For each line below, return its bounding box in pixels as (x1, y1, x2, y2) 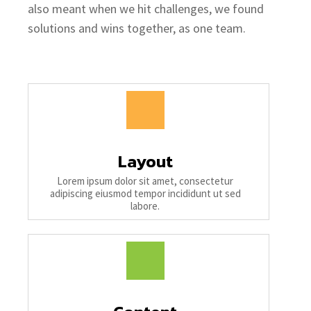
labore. (131, 199, 160, 212)
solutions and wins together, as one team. (28, 19, 246, 36)
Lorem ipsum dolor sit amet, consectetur (57, 174, 233, 187)
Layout (117, 149, 173, 174)
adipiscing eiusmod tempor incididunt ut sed (49, 186, 241, 200)
